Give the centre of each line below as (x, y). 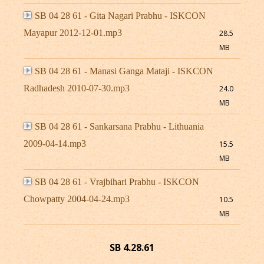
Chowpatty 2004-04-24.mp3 (76, 199)
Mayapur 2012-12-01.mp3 (72, 33)
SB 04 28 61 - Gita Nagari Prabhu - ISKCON (120, 16)
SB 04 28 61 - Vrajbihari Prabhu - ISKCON (117, 182)
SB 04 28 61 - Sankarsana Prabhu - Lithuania (119, 127)
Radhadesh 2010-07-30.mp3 (76, 88)
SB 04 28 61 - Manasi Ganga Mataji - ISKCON (124, 71)
